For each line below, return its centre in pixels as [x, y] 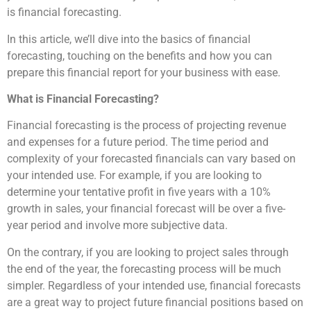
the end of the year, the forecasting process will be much [144, 269]
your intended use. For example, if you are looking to [134, 176]
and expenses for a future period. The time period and [138, 142]
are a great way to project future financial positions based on [155, 302]
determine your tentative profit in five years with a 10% [139, 192]
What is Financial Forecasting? [84, 99]
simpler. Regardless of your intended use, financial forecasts [154, 285]
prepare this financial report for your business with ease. [145, 72]
